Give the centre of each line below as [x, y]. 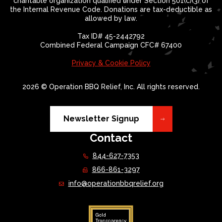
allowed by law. [111, 18]
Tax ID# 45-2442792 [111, 36]
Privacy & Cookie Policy [111, 63]
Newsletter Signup [101, 119]
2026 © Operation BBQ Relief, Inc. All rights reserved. [111, 87]
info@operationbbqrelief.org [116, 183]
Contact [111, 138]
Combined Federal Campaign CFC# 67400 [111, 45]
